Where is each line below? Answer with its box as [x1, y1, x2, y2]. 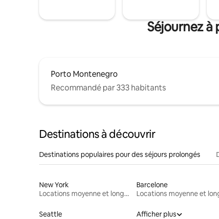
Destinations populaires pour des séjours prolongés [39, 150, 200, 159]
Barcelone [136, 180, 168, 189]
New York [39, 180, 69, 189]
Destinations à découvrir [39, 127, 155, 141]
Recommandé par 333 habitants [51, 82, 166, 93]
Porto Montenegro [51, 68, 118, 79]
